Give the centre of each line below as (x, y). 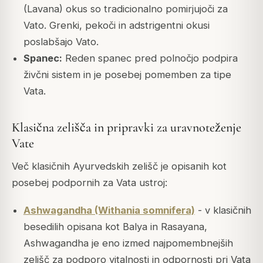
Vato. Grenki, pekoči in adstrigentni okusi (116, 26)
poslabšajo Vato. (61, 42)
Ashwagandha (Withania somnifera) (109, 210)
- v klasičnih (223, 210)
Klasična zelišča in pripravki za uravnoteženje (127, 128)
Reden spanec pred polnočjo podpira (150, 58)
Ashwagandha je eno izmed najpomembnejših (128, 243)
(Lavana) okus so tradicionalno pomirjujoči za (125, 9)
